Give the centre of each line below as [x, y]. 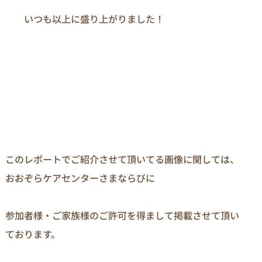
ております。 [33, 234]
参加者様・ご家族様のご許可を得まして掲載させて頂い [122, 216]
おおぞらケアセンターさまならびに [80, 178]
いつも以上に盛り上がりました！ [85, 18]
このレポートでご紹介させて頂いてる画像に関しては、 [122, 159]
